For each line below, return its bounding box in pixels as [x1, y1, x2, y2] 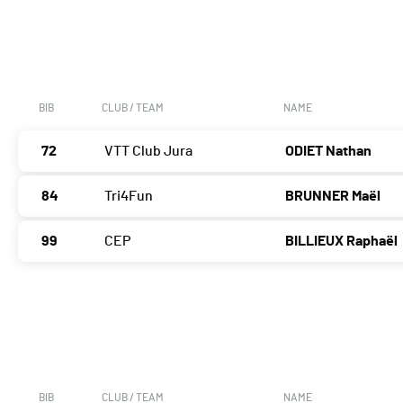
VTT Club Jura [104, 144, 193, 159]
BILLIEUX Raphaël [285, 234, 399, 249]
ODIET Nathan [285, 144, 372, 159]
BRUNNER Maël [285, 189, 381, 204]
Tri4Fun [104, 189, 153, 204]
